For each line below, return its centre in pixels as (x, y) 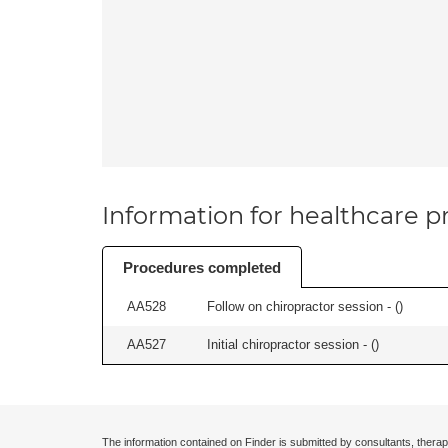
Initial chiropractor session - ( (291, 344)
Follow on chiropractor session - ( (303, 306)
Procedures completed (202, 267)
